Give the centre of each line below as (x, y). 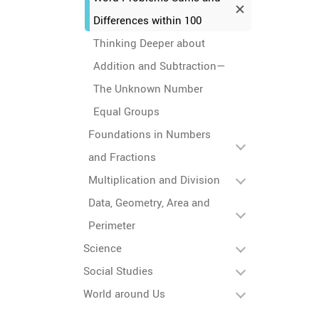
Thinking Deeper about (149, 43)
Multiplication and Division (154, 179)
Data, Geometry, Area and (149, 202)
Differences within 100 (147, 20)
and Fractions (122, 157)
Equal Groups (126, 111)
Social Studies (118, 271)
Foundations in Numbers (150, 134)
